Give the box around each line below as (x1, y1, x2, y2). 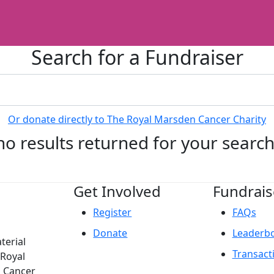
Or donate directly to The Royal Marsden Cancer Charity (8, 112, 266, 126)
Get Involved (73, 180, 161, 201)
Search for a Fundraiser (31, 43, 243, 70)
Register (93, 205, 132, 219)
